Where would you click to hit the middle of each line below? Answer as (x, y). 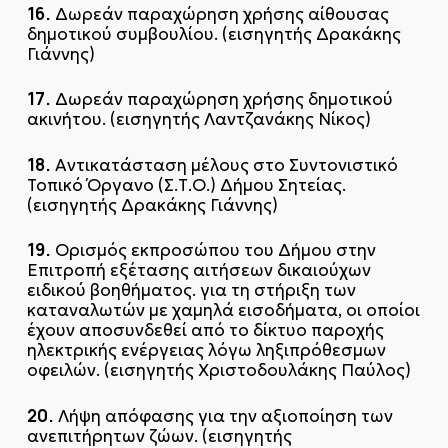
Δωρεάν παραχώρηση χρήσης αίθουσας (219, 13)
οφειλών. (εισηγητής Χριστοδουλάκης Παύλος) (218, 370)
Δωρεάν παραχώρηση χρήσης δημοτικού (221, 99)
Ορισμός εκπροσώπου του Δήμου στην (213, 250)
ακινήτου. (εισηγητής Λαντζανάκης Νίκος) (198, 119)
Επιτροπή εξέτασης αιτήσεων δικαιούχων (198, 270)
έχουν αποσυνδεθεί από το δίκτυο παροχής (205, 330)
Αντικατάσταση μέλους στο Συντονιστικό (224, 164)
